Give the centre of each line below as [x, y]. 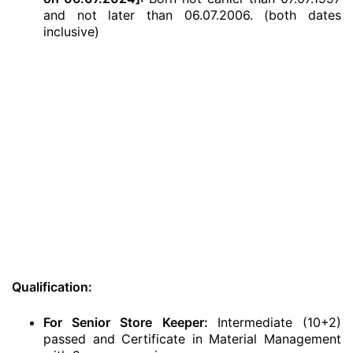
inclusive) [71, 32]
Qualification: [52, 287]
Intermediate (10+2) [279, 322]
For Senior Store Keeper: [130, 322]
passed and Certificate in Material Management [192, 339]
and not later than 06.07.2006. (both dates [192, 15]
